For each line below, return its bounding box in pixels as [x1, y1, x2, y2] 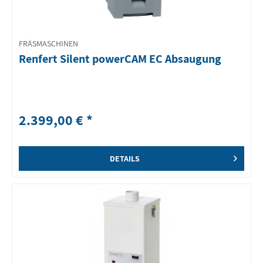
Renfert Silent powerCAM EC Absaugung [19, 50, 222, 66]
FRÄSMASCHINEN [19, 38, 79, 49]
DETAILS [109, 153, 140, 164]
